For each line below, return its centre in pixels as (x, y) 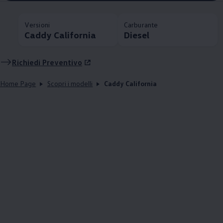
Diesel (137, 35)
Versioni (37, 25)
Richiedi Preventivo (47, 62)
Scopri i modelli (70, 84)
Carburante (141, 25)
